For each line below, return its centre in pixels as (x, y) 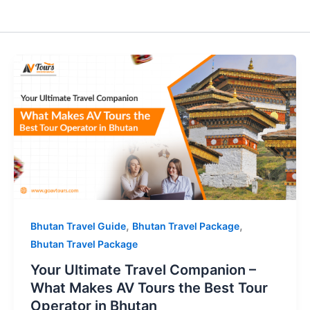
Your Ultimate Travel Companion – (143, 270)
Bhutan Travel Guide (78, 226)
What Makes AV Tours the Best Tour (149, 288)
